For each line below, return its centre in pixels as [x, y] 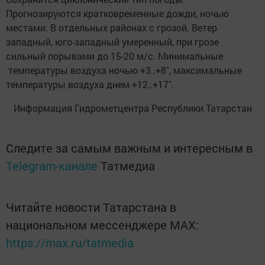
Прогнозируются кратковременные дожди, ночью [117, 13]
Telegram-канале [52, 165]
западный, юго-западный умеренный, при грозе [112, 41]
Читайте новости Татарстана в [91, 207]
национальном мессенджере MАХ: [102, 224]
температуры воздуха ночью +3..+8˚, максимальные [124, 70]
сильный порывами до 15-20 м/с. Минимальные [114, 56]
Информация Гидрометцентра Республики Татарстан [132, 108]
